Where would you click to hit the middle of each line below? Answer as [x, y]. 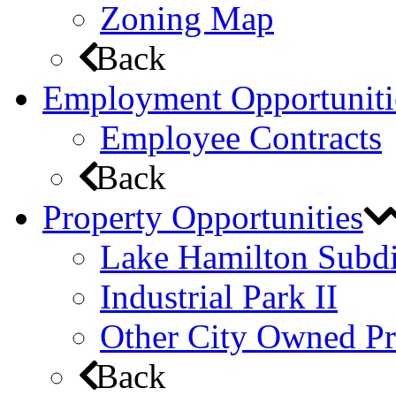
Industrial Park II [219, 297]
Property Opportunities [203, 217]
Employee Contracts [241, 138]
